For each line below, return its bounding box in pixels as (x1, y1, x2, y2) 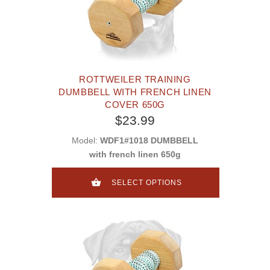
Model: (72, 136, 100, 146)
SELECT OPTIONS (111, 178, 182, 187)
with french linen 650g (89, 149, 181, 160)
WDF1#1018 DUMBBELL (100, 136, 198, 146)
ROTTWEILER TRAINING (79, 74, 191, 85)
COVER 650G (105, 99, 165, 110)
